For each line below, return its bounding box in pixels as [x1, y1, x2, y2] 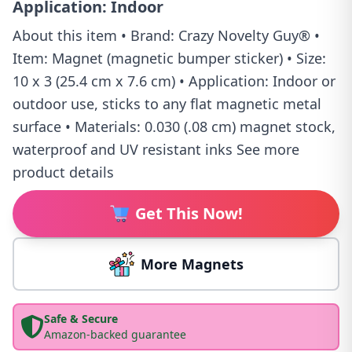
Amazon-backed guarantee [44, 326, 186, 342]
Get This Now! [134, 202, 243, 224]
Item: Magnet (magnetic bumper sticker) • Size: [13, 48, 326, 68]
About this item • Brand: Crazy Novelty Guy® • [13, 25, 320, 45]
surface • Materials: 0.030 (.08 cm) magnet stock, [13, 116, 335, 136]
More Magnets [140, 254, 244, 273]
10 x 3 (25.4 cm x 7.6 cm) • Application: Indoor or [13, 71, 335, 90]
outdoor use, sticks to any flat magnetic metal [13, 93, 321, 113]
